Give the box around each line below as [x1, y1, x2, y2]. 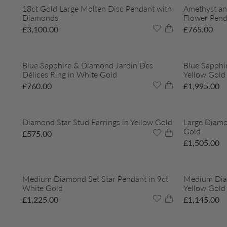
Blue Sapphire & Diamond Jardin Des [22, 60, 153, 70]
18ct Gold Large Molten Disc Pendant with [22, 4, 172, 14]
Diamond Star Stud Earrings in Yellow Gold [22, 117, 172, 127]
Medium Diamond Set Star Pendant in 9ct [22, 174, 168, 184]
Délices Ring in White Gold [22, 69, 117, 80]
